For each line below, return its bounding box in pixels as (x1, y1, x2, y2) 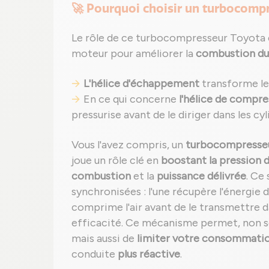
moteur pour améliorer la (71, 47, 196, 60)
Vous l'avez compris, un (71, 138, 186, 151)
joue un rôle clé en (71, 154, 161, 167)
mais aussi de (71, 232, 137, 245)
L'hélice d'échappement (83, 77, 199, 90)
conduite (71, 247, 118, 261)
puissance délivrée (157, 169, 246, 183)
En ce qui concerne (83, 92, 179, 106)
